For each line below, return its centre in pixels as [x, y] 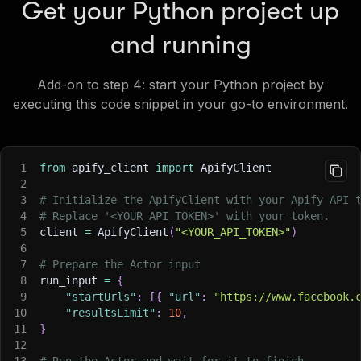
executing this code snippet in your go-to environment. [180, 104]
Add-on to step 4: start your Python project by [180, 84]
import [175, 167]
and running [180, 44]
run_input [72, 280]
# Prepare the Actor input [120, 264]
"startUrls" [101, 296]
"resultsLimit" [110, 312]
